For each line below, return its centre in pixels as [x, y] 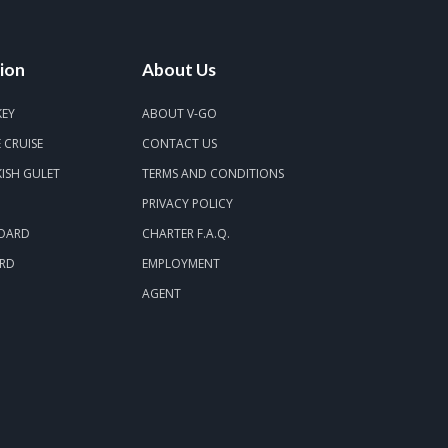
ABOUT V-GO [179, 113]
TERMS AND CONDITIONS [212, 173]
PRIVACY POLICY [187, 203]
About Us [178, 69]
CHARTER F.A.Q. [185, 233]
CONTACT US [179, 143]
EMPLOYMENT [180, 263]
